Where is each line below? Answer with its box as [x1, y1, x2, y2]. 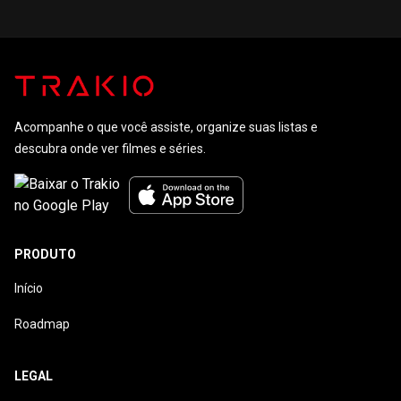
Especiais [124, 17, 188, 34]
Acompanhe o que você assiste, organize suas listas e [14, 120, 318, 134]
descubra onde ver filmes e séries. [14, 141, 206, 156]
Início [14, 281, 43, 295]
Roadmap [14, 317, 70, 331]
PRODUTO [14, 247, 76, 261]
